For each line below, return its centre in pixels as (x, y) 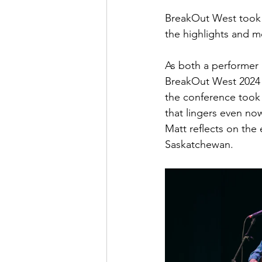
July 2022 (218, 37)
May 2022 (151, 37)
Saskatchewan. (199, 144)
